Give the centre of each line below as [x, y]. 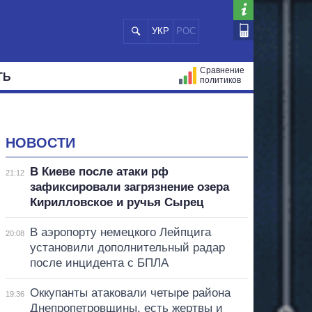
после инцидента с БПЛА [99, 263]
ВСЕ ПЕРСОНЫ [124, 109]
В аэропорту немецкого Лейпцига [120, 232]
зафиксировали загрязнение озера [129, 187]
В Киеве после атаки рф [99, 171]
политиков [220, 80]
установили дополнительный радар [127, 247]
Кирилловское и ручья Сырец [116, 202]
